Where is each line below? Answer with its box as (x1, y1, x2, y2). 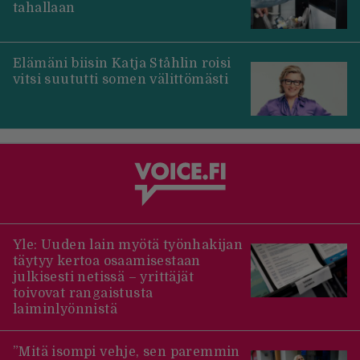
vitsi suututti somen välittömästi (13, 72, 229, 87)
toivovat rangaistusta (13, 285, 153, 301)
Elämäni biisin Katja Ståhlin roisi (13, 55, 231, 71)
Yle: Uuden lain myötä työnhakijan (13, 237, 243, 252)
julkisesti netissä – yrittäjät (13, 269, 194, 284)
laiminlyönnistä (13, 301, 118, 317)
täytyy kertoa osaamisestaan (13, 253, 201, 268)
